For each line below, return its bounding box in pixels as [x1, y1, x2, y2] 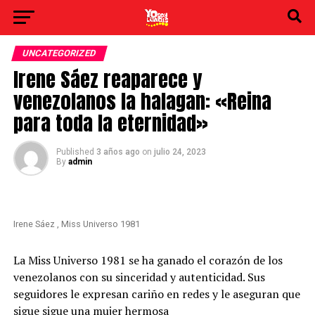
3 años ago [96, 147, 140, 157]
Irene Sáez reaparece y [13, 64, 202, 94]
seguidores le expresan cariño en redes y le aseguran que [13, 286, 300, 302]
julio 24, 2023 [153, 147, 206, 157]
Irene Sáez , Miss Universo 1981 [13, 219, 140, 229]
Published [56, 147, 94, 157]
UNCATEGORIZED [20, 48, 98, 58]
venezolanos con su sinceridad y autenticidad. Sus [13, 269, 265, 285]
